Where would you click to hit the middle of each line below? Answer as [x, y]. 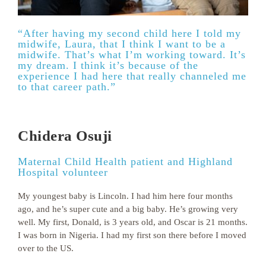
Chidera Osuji [65, 135]
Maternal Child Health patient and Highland [125, 161]
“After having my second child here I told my [129, 34]
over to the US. [46, 248]
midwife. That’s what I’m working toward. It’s [132, 55]
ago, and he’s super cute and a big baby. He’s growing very [128, 209]
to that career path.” [67, 87]
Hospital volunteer [63, 172]
